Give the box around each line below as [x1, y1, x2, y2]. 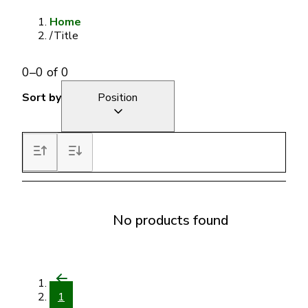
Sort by [22, 90, 61, 105]
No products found [113, 211, 228, 230]
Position [98, 90, 138, 105]
